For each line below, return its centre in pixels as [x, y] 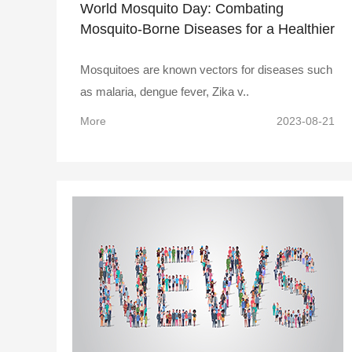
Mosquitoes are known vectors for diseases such [206, 69]
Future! [103, 49]
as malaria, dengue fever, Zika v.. [165, 91]
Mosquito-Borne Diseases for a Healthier [207, 29]
